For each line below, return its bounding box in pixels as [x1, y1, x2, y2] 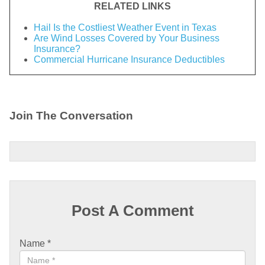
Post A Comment [71, 202, 194, 219]
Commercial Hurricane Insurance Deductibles [34, 54, 225, 64]
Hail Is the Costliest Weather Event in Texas [34, 22, 216, 33]
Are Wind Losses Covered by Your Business [34, 33, 219, 43]
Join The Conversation [9, 109, 133, 122]
